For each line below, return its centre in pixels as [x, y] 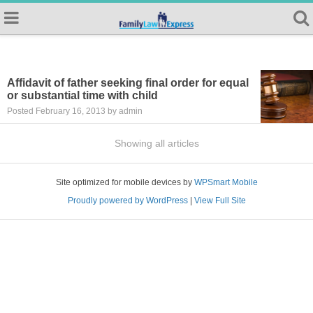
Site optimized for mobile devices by [125, 182]
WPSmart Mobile [226, 182]
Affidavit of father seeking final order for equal [128, 83]
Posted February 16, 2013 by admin [75, 111]
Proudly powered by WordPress [128, 201]
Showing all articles [156, 143]
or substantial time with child [82, 95]
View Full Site [220, 201]
